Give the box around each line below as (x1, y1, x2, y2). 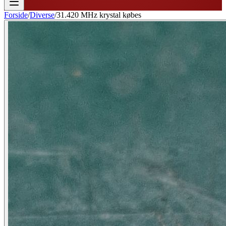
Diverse (30, 11, 54, 19)
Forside (4, 11, 28, 19)
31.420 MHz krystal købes (56, 11, 141, 19)
